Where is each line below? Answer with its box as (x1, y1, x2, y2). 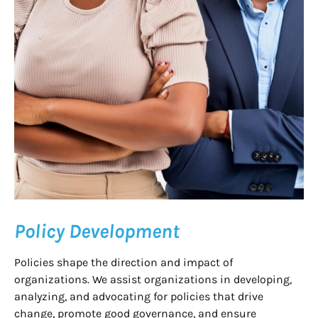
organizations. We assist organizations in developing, (14, 272, 292, 286)
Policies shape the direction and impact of (14, 255, 233, 269)
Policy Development (14, 219, 180, 243)
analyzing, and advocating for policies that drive (14, 289, 263, 303)
